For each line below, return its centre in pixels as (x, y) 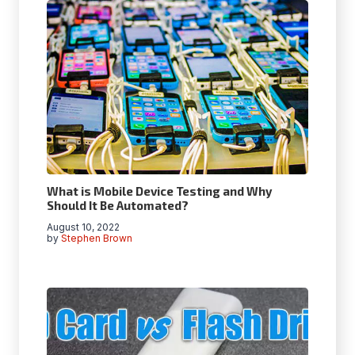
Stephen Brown (97, 238)
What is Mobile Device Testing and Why (159, 191)
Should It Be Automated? (118, 205)
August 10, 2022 (83, 227)
